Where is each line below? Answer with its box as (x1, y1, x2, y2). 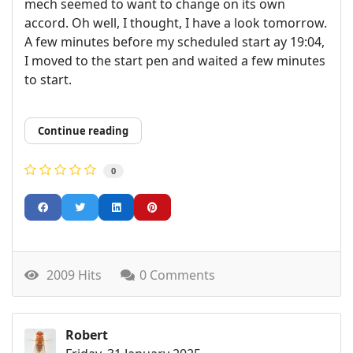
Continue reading (38, 124, 128, 139)
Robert (65, 325, 108, 344)
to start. (24, 71, 72, 89)
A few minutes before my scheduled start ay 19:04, (24, 33, 325, 51)
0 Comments (139, 266, 215, 284)
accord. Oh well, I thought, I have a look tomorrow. (24, 14, 327, 32)
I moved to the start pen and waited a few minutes (24, 52, 325, 70)
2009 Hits (40, 266, 102, 284)
